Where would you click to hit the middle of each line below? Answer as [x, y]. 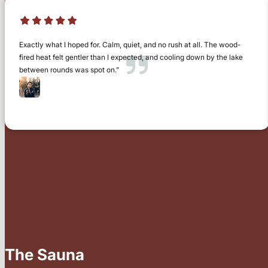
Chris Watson [70, 91]
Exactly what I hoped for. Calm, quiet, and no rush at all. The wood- [130, 44]
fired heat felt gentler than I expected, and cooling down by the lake [131, 57]
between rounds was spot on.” [69, 69]
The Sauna [45, 254]
